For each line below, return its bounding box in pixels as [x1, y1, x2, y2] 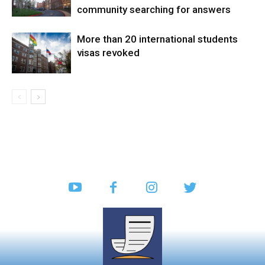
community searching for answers [77, 4, 231, 15]
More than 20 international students [77, 33, 238, 45]
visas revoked [77, 47, 140, 59]
